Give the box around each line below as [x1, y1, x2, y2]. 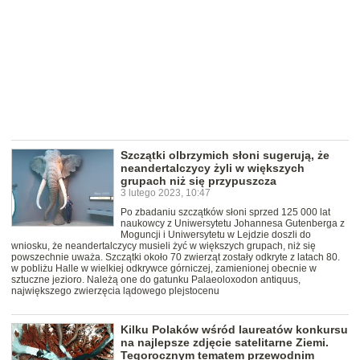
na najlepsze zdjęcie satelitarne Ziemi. [121, 336, 329, 350]
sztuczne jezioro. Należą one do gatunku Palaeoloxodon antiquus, [11, 274, 301, 286]
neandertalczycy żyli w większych [121, 162, 305, 175]
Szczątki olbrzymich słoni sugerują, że [121, 149, 329, 162]
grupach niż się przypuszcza [121, 174, 276, 188]
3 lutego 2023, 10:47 [121, 187, 211, 199]
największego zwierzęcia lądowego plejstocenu [11, 285, 219, 297]
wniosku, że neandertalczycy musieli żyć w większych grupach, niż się [11, 240, 316, 252]
